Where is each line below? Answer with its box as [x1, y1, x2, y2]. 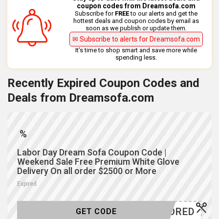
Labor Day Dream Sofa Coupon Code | [17, 147, 167, 158]
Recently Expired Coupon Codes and [7, 76, 199, 90]
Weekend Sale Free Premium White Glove [17, 156, 179, 167]
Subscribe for [75, 10, 115, 18]
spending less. [115, 54, 157, 62]
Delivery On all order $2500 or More [17, 166, 156, 176]
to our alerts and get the [129, 10, 198, 18]
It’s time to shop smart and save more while [75, 46, 197, 54]
